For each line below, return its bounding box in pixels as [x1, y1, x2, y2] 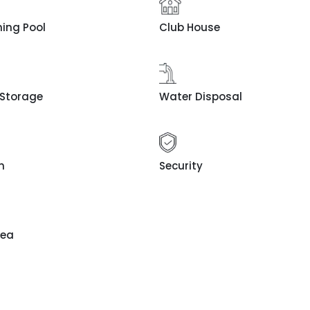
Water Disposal [158, 89, 242, 104]
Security [158, 158, 203, 173]
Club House [158, 19, 220, 35]
